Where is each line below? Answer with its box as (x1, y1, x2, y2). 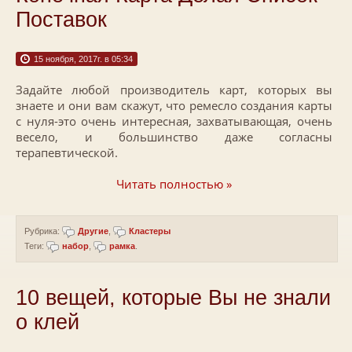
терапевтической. (16, 145, 118, 160)
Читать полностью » (116, 176, 232, 192)
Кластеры (129, 226, 170, 236)
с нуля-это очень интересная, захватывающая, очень (16, 113, 332, 129)
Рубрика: (24, 226, 62, 236)
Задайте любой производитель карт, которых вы (16, 82, 332, 97)
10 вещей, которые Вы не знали (16, 286, 331, 310)
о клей (16, 310, 79, 334)
